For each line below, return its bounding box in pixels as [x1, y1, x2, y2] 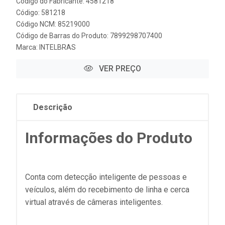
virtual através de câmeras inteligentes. [25, 197, 163, 207]
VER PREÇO [97, 64, 141, 73]
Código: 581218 [16, 9, 65, 17]
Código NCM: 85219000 [16, 20, 90, 28]
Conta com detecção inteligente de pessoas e [25, 172, 187, 182]
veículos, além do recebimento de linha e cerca [25, 185, 189, 194]
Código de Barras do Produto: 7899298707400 [16, 32, 162, 40]
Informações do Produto [25, 129, 192, 147]
